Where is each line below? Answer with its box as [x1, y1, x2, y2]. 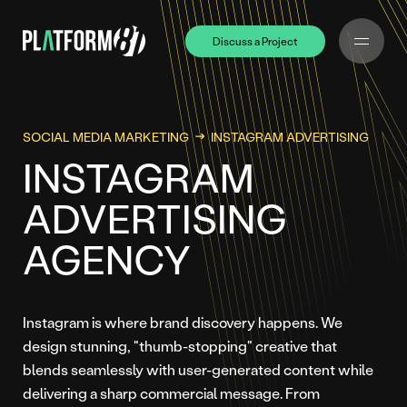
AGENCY [23, 233, 191, 284]
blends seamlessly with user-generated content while [23, 360, 373, 379]
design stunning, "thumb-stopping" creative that [23, 336, 337, 355]
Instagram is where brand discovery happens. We [23, 313, 342, 332]
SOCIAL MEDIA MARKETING [23, 128, 189, 145]
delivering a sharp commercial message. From [23, 383, 320, 402]
